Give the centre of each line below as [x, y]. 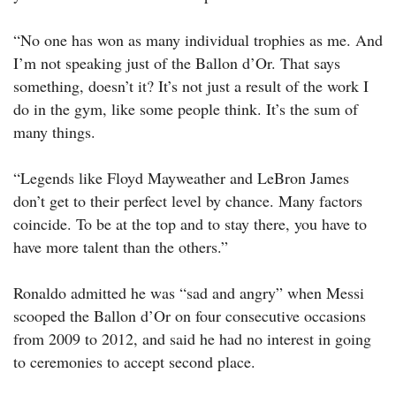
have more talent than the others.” [121, 247]
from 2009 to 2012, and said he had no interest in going [192, 339]
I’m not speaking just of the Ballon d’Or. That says [177, 63]
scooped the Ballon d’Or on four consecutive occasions [190, 316]
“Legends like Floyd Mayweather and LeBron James [181, 178]
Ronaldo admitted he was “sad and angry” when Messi [189, 293]
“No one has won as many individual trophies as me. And [198, 40]
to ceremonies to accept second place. [134, 362]
